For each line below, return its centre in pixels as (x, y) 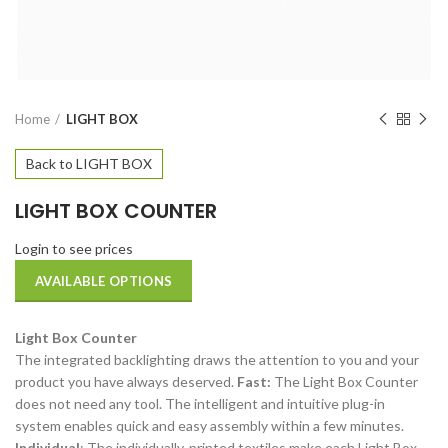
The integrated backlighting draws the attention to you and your (217, 359)
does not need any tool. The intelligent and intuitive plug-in (200, 403)
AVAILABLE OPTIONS (104, 281)
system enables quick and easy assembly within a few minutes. (209, 425)
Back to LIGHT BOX (89, 163)
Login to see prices (74, 248)
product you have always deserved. (126, 381)
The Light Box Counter (346, 381)
